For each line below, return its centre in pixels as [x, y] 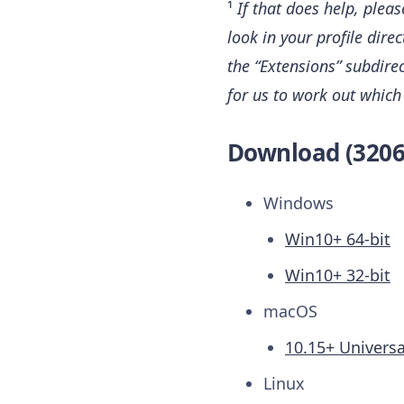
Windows [298, 203]
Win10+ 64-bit [338, 239]
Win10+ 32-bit [338, 275]
